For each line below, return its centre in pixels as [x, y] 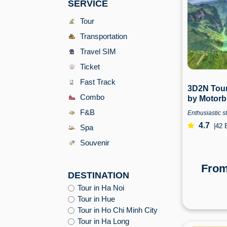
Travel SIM [98, 51]
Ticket [90, 67]
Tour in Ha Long [103, 221]
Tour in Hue [96, 199]
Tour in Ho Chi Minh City [118, 210]
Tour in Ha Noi [101, 188]
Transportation [104, 36]
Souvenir [95, 143]
